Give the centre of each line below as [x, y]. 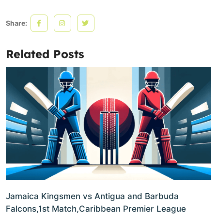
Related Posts [45, 54]
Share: [17, 23]
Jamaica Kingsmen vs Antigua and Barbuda [92, 196]
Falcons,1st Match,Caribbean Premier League [96, 209]
